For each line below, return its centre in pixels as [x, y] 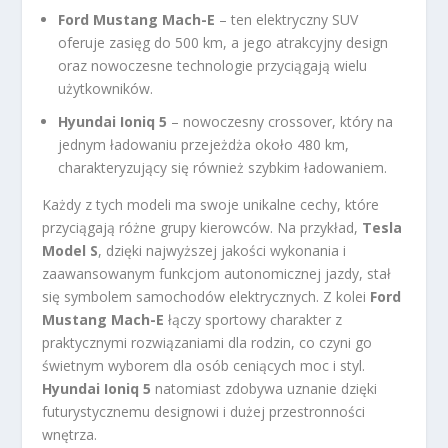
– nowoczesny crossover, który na [280, 121]
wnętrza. [70, 434]
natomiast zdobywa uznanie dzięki [264, 388]
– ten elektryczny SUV [287, 19]
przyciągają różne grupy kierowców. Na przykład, [202, 227]
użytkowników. [106, 88]
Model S [70, 250]
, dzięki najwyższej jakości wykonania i [222, 250]
